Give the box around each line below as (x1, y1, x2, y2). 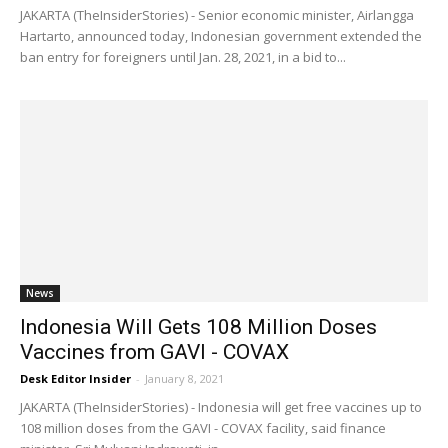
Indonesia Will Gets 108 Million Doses (20, 314, 377, 339)
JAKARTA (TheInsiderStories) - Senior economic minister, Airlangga (20, 6, 414, 25)
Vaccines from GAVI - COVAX (20, 339, 289, 364)
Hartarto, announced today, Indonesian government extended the (20, 27, 422, 46)
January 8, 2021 (145, 370, 224, 386)
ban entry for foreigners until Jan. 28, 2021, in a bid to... (20, 48, 346, 67)
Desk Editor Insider (20, 370, 131, 386)
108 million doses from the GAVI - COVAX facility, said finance (20, 418, 386, 437)
